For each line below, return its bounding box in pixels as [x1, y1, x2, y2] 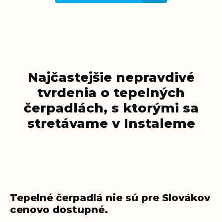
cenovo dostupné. [10, 204, 108, 216]
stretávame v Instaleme [27, 115, 195, 131]
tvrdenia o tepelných [37, 85, 185, 101]
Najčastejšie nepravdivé [27, 69, 195, 85]
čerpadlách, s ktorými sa [23, 100, 199, 116]
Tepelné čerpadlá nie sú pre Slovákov [10, 192, 210, 204]
